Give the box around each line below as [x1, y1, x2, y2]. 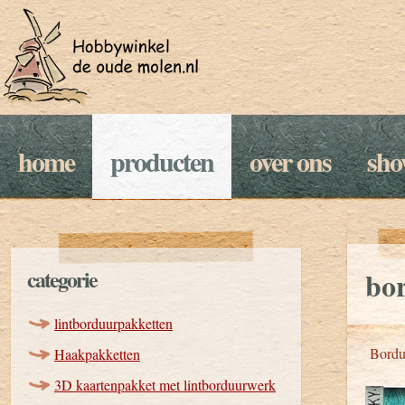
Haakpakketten [54, 344, 140, 363]
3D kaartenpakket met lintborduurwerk [54, 375, 276, 394]
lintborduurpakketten [54, 314, 173, 333]
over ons [250, 141, 331, 181]
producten [110, 141, 213, 181]
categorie [27, 263, 97, 295]
